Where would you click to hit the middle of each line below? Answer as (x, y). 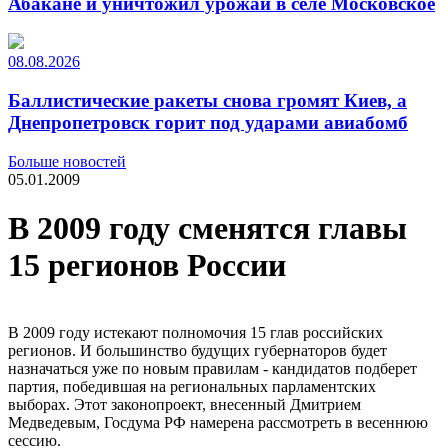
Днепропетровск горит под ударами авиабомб (208, 123)
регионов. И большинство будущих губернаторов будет (197, 350)
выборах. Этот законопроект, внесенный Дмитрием (184, 404)
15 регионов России (147, 265)
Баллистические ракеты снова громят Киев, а (207, 101)
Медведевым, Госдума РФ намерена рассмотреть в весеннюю (218, 422)
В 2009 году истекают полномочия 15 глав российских (195, 332)
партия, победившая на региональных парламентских (192, 386)
